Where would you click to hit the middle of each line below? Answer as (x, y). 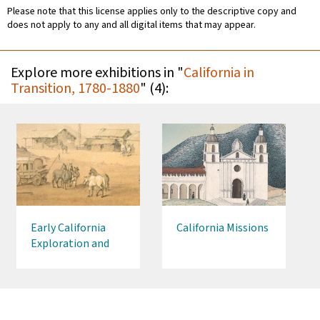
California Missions (222, 228)
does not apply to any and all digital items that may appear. (131, 25)
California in (219, 73)
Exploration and (70, 244)
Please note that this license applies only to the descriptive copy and (152, 11)
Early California (68, 228)
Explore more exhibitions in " (97, 73)
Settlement (60, 260)
